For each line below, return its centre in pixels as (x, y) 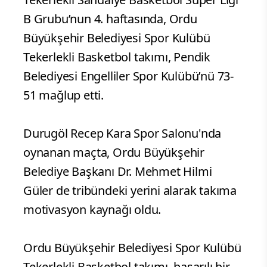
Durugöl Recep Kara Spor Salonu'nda (122, 133)
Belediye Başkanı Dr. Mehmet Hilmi (118, 171)
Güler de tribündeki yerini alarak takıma (130, 190)
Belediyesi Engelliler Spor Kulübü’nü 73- (128, 76)
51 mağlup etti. (64, 95)
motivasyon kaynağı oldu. (92, 209)
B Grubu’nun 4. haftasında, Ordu (110, 18)
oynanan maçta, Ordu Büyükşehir (114, 152)
